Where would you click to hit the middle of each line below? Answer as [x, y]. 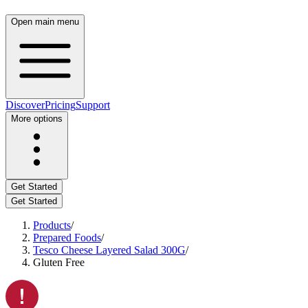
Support [93, 105]
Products [52, 225]
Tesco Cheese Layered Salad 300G [109, 250]
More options [37, 119]
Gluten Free [59, 262]
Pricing [60, 105]
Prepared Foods [67, 238]
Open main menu [45, 22]
